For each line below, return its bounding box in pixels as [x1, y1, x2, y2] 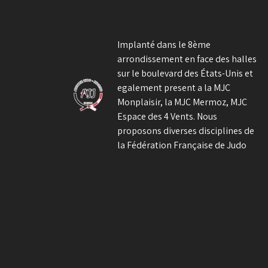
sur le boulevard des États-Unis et [117, 66, 254, 80]
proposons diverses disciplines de [117, 124, 255, 137]
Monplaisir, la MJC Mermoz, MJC [117, 95, 248, 108]
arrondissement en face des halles [117, 52, 257, 65]
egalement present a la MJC [117, 81, 231, 94]
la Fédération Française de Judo [117, 138, 247, 151]
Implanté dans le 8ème [117, 38, 211, 51]
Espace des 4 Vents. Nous [117, 109, 218, 123]
